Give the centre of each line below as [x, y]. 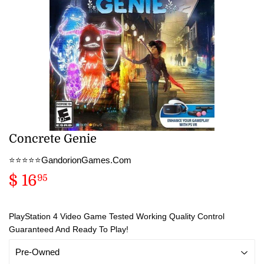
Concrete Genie [53, 138]
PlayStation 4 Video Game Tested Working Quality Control [117, 216]
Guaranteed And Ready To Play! [69, 229]
